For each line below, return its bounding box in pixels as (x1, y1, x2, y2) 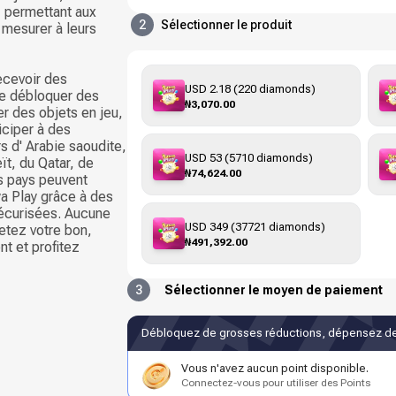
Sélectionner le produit (161, 18, 292, 32)
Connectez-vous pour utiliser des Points (181, 377, 370, 389)
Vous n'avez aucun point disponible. (181, 362, 369, 375)
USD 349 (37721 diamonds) (185, 219, 325, 233)
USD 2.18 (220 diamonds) (185, 81, 316, 95)
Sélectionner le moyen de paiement (164, 283, 383, 297)
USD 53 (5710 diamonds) (185, 150, 313, 164)
